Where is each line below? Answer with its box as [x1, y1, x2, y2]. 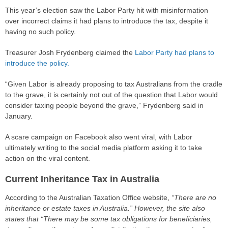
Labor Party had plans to [135, 48, 214, 56]
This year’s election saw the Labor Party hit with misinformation [5, 6, 208, 14]
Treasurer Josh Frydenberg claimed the [5, 48, 135, 56]
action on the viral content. [5, 154, 90, 162]
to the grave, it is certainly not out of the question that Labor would [5, 90, 218, 99]
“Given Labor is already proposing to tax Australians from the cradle [5, 79, 222, 88]
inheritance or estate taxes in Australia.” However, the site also [5, 204, 205, 212]
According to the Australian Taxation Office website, [5, 193, 172, 202]
